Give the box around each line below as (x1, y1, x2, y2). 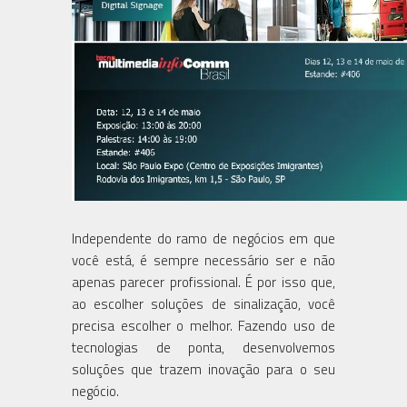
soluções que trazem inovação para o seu (72, 358, 335, 380)
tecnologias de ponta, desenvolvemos (72, 336, 335, 358)
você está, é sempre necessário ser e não (72, 249, 335, 271)
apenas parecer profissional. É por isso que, (72, 271, 335, 293)
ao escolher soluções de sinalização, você (72, 293, 335, 314)
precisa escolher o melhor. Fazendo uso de (72, 314, 335, 336)
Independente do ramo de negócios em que (72, 227, 335, 249)
